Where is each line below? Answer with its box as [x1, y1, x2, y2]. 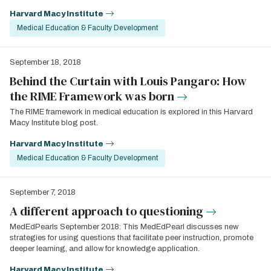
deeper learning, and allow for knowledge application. [10, 244, 200, 253]
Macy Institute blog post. [10, 119, 98, 127]
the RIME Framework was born [10, 88, 174, 105]
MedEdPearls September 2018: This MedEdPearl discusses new [10, 223, 238, 231]
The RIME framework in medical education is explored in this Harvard [10, 108, 253, 116]
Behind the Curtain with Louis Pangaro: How [10, 73, 247, 90]
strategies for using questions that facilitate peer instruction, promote [10, 233, 253, 242]
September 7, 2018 [10, 188, 76, 197]
